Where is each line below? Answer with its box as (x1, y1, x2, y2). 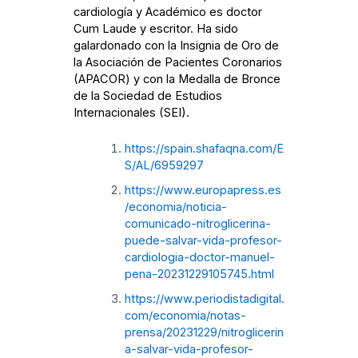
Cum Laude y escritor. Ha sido (74, 22, 239, 37)
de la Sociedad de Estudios (74, 89, 223, 104)
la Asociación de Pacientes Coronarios (74, 55, 283, 70)
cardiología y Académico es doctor (74, 5, 263, 20)
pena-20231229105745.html (124, 266, 274, 281)
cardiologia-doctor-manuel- (124, 249, 275, 265)
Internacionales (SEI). (74, 105, 190, 121)
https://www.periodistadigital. (124, 291, 284, 306)
